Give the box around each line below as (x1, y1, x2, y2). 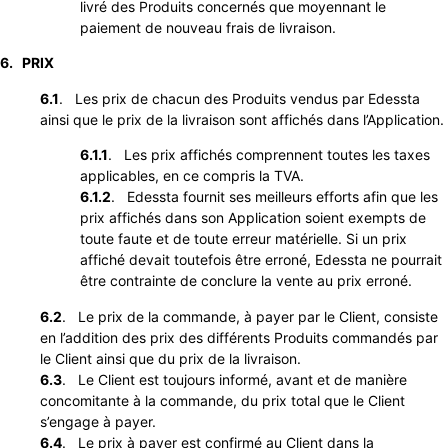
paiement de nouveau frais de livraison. (80, 18, 336, 36)
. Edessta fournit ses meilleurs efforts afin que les (111, 188, 438, 206)
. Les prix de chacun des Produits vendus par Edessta (59, 89, 420, 107)
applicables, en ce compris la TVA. (80, 167, 304, 185)
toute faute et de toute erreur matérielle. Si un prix (80, 230, 407, 248)
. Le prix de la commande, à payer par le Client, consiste (62, 307, 438, 325)
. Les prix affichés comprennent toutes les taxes (108, 146, 430, 164)
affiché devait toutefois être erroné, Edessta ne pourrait (80, 251, 442, 269)
